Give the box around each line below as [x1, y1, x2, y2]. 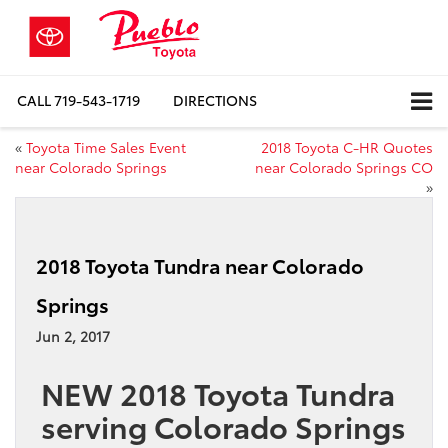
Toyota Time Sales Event [26, 136, 186, 157]
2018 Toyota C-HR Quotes [261, 136, 433, 157]
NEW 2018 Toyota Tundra [41, 370, 395, 414]
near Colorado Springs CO [255, 156, 433, 177]
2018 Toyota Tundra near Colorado [36, 250, 364, 279]
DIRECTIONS [173, 90, 257, 111]
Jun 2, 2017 [36, 325, 110, 346]
